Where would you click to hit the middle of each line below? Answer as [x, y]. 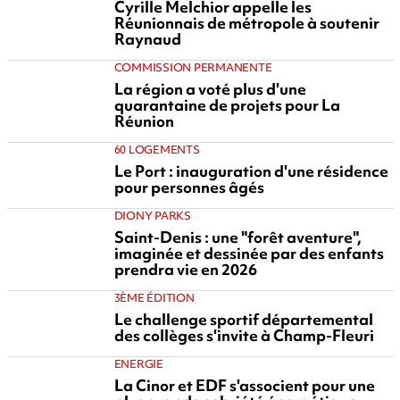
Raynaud [147, 39]
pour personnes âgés [189, 187]
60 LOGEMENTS [157, 150]
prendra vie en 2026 [185, 269]
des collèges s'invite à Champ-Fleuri [244, 335]
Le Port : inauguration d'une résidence [251, 171]
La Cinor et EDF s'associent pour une [244, 385]
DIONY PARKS [152, 216]
